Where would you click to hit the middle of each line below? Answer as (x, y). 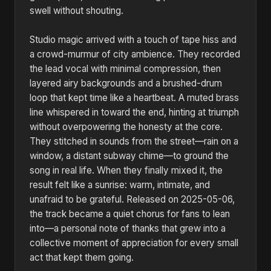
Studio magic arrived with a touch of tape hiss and (133, 40)
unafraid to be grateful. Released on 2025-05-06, (132, 199)
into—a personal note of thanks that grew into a (128, 228)
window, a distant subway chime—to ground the (129, 156)
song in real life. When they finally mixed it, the (126, 170)
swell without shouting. (77, 11)
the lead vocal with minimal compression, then (125, 69)
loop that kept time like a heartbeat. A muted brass (134, 98)
